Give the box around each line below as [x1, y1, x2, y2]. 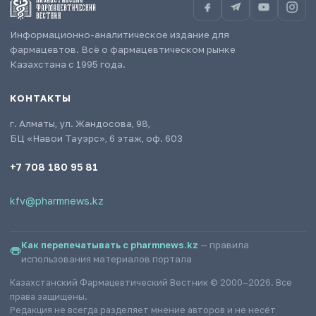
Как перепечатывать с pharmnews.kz [21, 238, 198, 250]
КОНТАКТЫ [10, 92, 72, 104]
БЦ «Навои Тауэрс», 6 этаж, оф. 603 [10, 132, 183, 144]
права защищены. [10, 291, 87, 302]
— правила [198, 238, 249, 250]
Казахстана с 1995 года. [10, 58, 126, 70]
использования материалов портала [21, 253, 192, 265]
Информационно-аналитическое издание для [10, 28, 229, 40]
